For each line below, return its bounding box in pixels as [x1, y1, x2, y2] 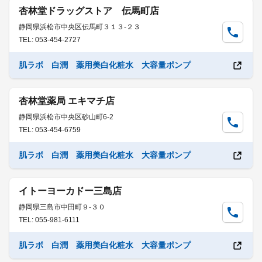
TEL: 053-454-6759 [19, 126, 81, 134]
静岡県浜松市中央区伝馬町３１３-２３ [19, 23, 140, 31]
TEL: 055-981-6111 [19, 216, 80, 224]
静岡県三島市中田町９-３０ [19, 203, 105, 211]
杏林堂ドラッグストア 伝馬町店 [19, 6, 159, 16]
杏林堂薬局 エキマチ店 [19, 96, 115, 106]
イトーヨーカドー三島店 [19, 186, 122, 196]
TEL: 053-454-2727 [19, 36, 81, 44]
